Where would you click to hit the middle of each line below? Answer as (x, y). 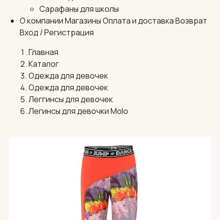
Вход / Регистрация (57, 33)
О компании (41, 21)
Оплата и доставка (138, 21)
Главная (43, 52)
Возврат (191, 21)
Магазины (83, 21)
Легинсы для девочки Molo (78, 111)
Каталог (43, 64)
